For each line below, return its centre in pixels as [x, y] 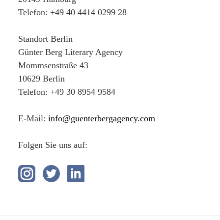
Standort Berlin [46, 39]
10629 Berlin [42, 79]
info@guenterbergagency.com [102, 118]
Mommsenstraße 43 [54, 65]
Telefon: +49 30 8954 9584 [67, 92]
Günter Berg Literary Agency [71, 52]
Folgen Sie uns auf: [53, 145]
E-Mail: [33, 118]
